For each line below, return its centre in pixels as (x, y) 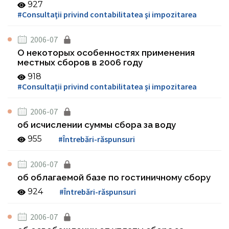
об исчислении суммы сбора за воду (97, 125)
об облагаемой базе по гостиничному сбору (114, 177)
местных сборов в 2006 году (80, 62)
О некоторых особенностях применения (106, 53)
